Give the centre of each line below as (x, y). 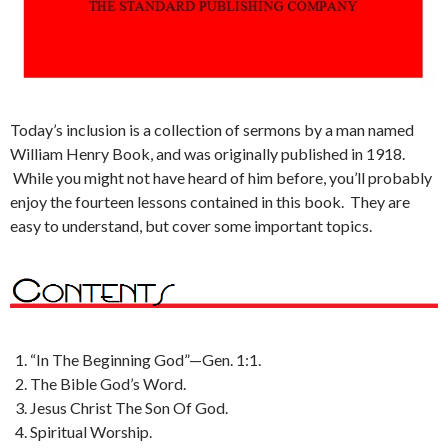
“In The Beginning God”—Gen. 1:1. (145, 359)
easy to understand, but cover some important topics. (191, 225)
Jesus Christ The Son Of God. (129, 407)
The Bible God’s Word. (108, 383)
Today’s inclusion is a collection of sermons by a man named (212, 129)
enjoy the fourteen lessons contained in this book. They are (210, 201)
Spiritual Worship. (91, 431)
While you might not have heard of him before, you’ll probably (221, 177)
